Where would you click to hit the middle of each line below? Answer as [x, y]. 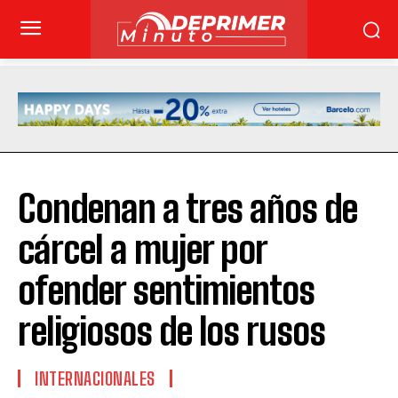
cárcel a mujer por [142, 250]
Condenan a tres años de [187, 209]
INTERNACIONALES [95, 379]
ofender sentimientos [166, 291]
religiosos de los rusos [171, 332]
